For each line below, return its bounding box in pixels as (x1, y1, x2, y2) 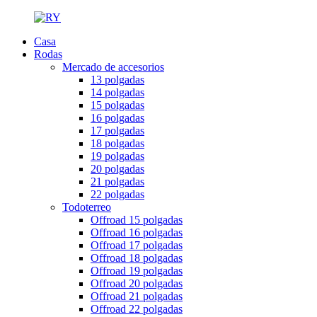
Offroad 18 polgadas (91, 252, 183, 264)
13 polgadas (91, 74, 144, 86)
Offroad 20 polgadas (91, 277, 183, 289)
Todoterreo (62, 201, 111, 213)
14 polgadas (91, 86, 144, 98)
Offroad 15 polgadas (91, 214, 183, 226)
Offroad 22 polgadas (91, 303, 183, 315)
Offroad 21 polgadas (91, 290, 183, 302)
